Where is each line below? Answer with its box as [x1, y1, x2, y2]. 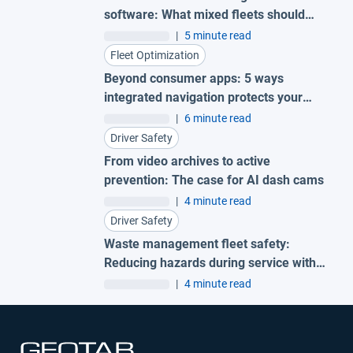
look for [104, 26, 148, 42]
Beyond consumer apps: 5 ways [104, 71, 284, 87]
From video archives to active [104, 154, 270, 169]
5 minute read [184, 29, 251, 43]
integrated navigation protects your [104, 90, 303, 106]
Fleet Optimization [110, 49, 199, 62]
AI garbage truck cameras [104, 274, 252, 290]
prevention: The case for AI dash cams [104, 173, 324, 188]
